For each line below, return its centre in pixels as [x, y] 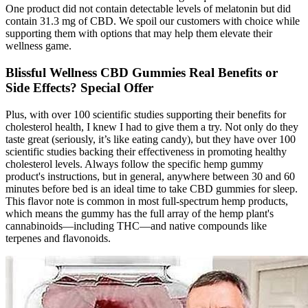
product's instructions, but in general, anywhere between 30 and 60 [150, 176]
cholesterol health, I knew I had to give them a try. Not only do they [152, 126]
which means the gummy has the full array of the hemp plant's [140, 213]
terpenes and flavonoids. [58, 238]
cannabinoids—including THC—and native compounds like [136, 225]
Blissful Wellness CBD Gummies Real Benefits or [142, 73]
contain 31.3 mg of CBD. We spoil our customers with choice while [153, 21]
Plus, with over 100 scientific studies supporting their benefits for [146, 114]
